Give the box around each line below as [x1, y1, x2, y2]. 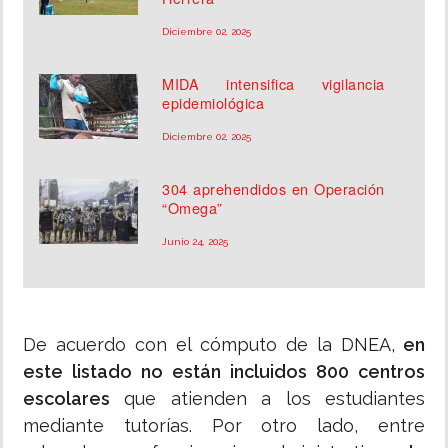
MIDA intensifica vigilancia [162, 73, 385, 95]
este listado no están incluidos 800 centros [23, 361, 425, 383]
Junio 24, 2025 [162, 236, 229, 248]
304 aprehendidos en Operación [162, 178, 385, 200]
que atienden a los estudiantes [110, 388, 425, 410]
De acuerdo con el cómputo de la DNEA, [23, 334, 395, 356]
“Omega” [162, 197, 223, 219]
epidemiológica [162, 92, 265, 114]
